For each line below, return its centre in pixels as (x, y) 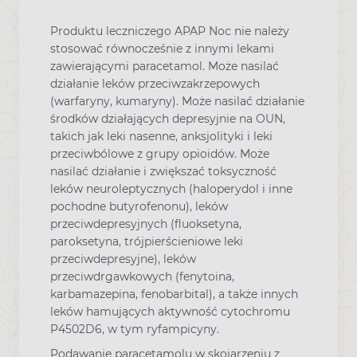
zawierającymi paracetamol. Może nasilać (165, 66)
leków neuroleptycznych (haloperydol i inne (171, 188)
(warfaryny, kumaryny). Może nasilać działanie (177, 101)
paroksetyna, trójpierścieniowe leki (147, 241)
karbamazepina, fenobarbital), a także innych (174, 294)
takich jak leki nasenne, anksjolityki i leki (161, 136)
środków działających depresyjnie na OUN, (168, 118)
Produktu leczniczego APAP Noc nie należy (170, 31)
